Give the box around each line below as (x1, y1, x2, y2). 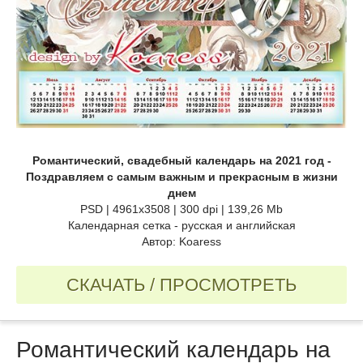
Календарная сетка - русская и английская (67, 218, 296, 232)
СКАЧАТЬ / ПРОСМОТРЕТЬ (66, 274, 297, 295)
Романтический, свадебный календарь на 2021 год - (32, 153, 331, 167)
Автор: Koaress (142, 234, 221, 248)
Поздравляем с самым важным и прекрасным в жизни (25, 169, 338, 183)
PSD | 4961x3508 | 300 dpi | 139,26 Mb (80, 202, 283, 216)
